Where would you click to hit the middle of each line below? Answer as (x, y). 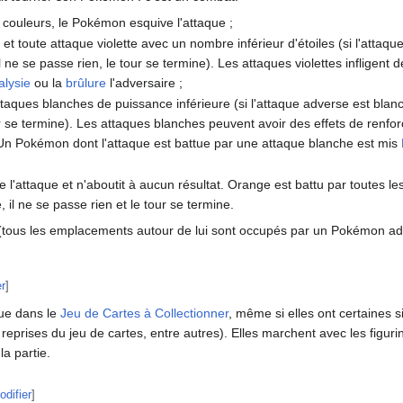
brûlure (86, 82)
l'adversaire (141, 82)
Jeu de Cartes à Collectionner (144, 313)
